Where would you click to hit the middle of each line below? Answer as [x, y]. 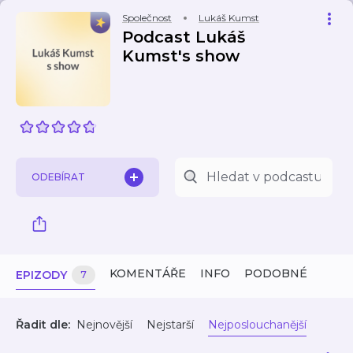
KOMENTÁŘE [148, 273]
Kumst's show [181, 56]
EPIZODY [41, 275]
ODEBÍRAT [58, 177]
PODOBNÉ [276, 273]
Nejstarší [170, 325]
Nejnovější [104, 325]
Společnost [147, 18]
